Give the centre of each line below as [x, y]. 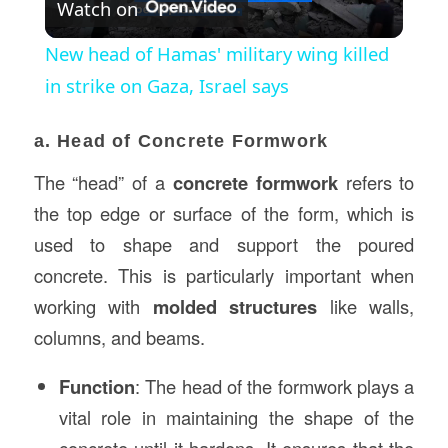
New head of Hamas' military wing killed [216, 54]
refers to [376, 181]
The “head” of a [103, 181]
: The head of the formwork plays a [274, 386]
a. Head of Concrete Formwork [181, 141]
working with [93, 305]
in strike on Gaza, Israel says [166, 86]
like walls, [366, 305]
